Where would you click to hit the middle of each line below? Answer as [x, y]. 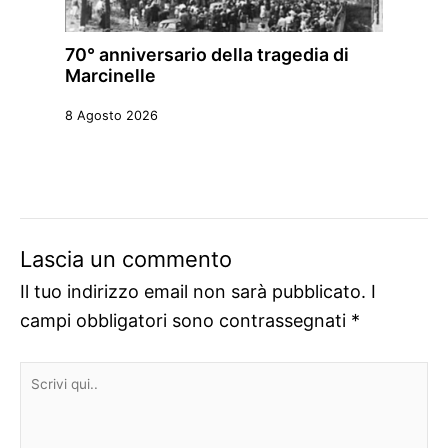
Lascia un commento [126, 258]
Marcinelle [110, 75]
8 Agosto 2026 [111, 115]
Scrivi [42, 375]
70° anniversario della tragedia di [207, 54]
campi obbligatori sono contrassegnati [185, 320]
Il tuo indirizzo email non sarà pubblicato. [193, 291]
